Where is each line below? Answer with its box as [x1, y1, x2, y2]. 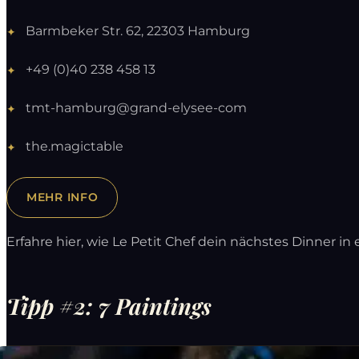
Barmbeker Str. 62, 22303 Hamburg [26, 23, 250, 39]
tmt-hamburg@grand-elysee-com [26, 100, 247, 116]
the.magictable [26, 139, 123, 155]
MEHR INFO [26, 190, 99, 205]
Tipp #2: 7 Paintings [6, 291, 212, 321]
